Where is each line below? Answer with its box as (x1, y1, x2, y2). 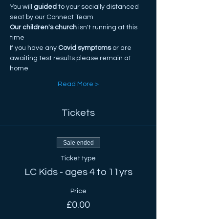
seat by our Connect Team (10, 14, 93, 21)
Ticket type (61, 155, 96, 162)
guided (32, 3, 57, 10)
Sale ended (63, 139, 94, 146)
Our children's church (10, 24, 77, 31)
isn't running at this (77, 24, 139, 31)
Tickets (62, 108, 95, 118)
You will (10, 3, 32, 10)
